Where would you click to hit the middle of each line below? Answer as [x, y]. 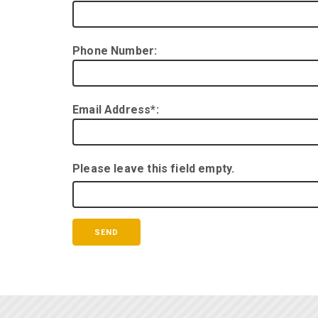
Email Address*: [116, 110]
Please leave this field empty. [154, 169]
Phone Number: [115, 51]
